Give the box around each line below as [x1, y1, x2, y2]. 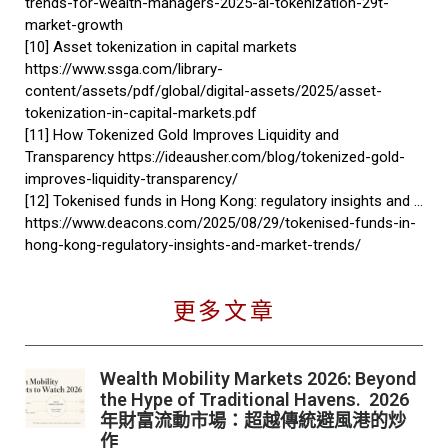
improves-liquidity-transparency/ [25, 169, 238, 188]
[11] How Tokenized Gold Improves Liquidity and [25, 125, 339, 144]
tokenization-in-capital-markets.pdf [25, 103, 257, 122]
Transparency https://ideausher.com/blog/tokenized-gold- [25, 147, 405, 166]
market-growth [25, 15, 123, 34]
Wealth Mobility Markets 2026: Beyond [99, 368, 416, 389]
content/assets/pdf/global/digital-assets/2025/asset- [25, 81, 382, 100]
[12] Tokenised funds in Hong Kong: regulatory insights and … [25, 191, 423, 210]
